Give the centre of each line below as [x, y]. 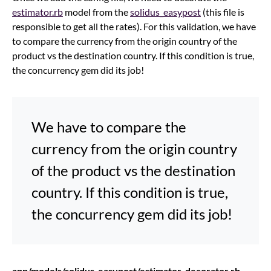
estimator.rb [38, 11]
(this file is [223, 11]
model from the [96, 11]
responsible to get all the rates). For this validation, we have [134, 26]
